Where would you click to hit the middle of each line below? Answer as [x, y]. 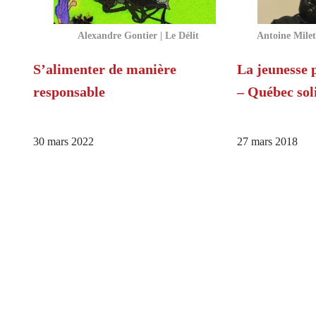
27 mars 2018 [267, 142]
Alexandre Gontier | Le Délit [138, 36]
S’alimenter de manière [105, 69]
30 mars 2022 [63, 142]
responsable [69, 92]
